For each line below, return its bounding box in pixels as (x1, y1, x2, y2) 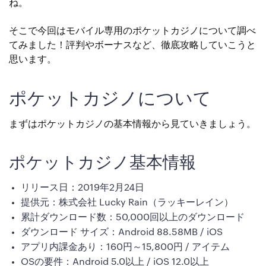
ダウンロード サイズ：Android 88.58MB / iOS (21, 227, 223, 237)
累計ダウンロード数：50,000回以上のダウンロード (21, 212, 245, 222)
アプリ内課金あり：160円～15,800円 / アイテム (21, 242, 230, 252)
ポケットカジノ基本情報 (9, 154, 196, 171)
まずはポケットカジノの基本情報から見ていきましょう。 (9, 119, 256, 129)
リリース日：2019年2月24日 (21, 182, 144, 192)
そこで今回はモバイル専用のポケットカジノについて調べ (9, 26, 256, 36)
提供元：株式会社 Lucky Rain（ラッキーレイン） (21, 197, 233, 207)
